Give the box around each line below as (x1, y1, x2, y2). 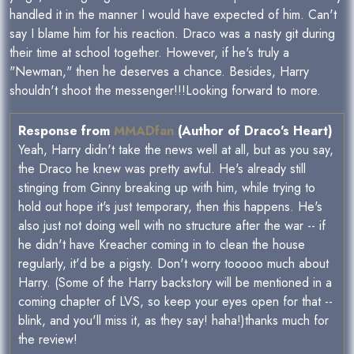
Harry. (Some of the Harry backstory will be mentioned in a (18, 273, 332, 292)
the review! (18, 330, 77, 349)
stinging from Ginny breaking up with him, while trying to (18, 179, 315, 198)
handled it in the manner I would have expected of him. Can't (9, 6, 337, 24)
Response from (18, 122, 114, 141)
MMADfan (114, 122, 174, 141)
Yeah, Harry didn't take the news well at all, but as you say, (18, 141, 333, 160)
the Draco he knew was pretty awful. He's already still (18, 160, 306, 179)
